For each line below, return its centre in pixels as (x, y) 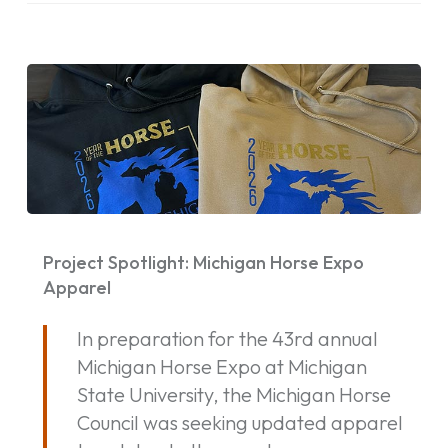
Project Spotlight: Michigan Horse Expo (203, 262)
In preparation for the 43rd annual (227, 338)
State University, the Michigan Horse (233, 394)
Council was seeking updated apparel (239, 422)
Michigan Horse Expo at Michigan (221, 366)
